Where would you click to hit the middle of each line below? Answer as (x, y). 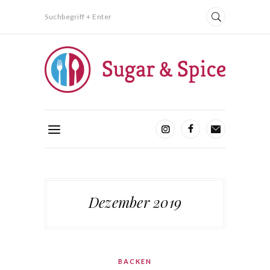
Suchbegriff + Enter (78, 17)
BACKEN (135, 261)
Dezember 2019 (135, 202)
